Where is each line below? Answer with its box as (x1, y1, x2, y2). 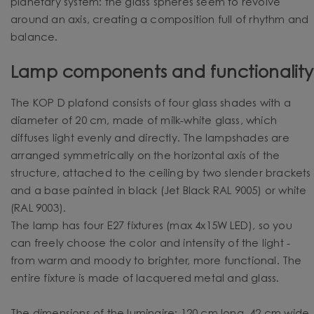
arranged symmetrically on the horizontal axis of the (11, 151, 280, 162)
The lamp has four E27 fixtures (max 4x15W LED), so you (11, 221, 292, 232)
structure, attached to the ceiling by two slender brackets (11, 168, 311, 179)
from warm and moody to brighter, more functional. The (11, 256, 302, 267)
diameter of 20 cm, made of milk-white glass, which (11, 116, 278, 127)
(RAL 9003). (11, 203, 67, 214)
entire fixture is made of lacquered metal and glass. (11, 273, 280, 285)
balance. (11, 32, 58, 43)
